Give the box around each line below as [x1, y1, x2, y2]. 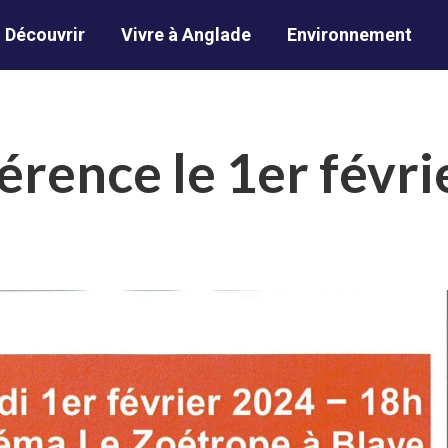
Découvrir [4, 24, 85, 45]
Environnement [286, 24, 412, 45]
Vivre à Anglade [120, 24, 251, 45]
